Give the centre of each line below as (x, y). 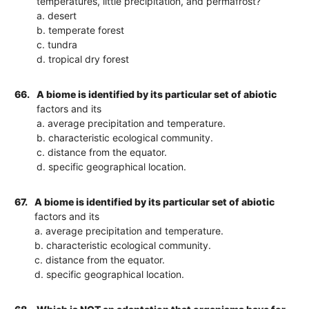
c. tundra (57, 44)
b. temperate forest (81, 30)
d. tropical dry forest (83, 59)
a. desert (57, 15)
